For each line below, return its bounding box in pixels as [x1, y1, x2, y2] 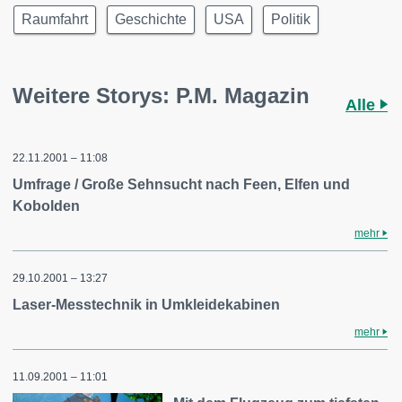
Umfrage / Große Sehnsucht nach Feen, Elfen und [13, 177, 350, 192]
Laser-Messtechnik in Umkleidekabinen [13, 297, 280, 312]
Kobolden [13, 198, 80, 214]
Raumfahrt [22, 12, 88, 27]
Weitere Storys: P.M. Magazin [13, 83, 310, 108]
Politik [271, 12, 310, 27]
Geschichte [115, 12, 187, 27]
